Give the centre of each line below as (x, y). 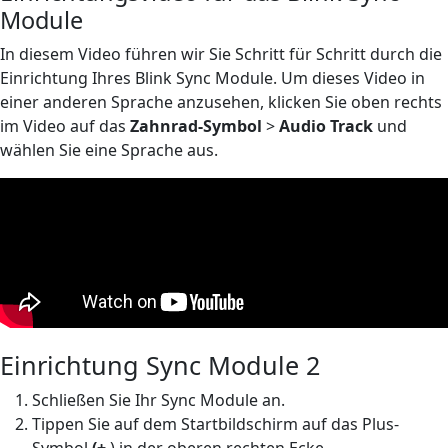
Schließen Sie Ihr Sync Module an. (158, 399)
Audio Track (326, 125)
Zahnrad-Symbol (196, 125)
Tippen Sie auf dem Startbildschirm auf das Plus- (215, 423)
